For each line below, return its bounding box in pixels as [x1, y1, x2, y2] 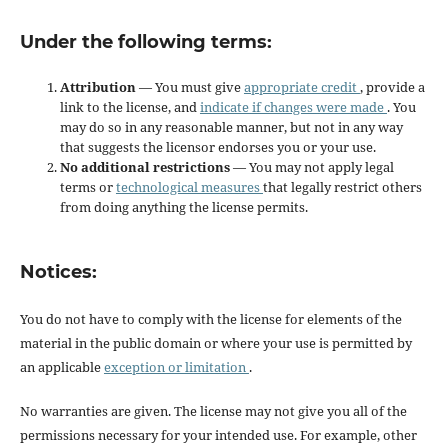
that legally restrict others [262, 178, 422, 197]
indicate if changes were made [199, 98, 387, 117]
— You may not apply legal [232, 158, 394, 177]
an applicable [19, 358, 104, 377]
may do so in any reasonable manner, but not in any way [59, 118, 403, 137]
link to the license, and [59, 98, 200, 117]
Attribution [59, 78, 139, 97]
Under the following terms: [19, 31, 272, 54]
